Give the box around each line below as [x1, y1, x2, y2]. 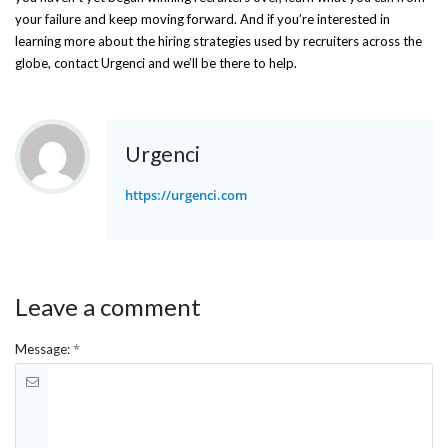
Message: [15, 341, 73, 357]
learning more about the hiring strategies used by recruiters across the [15, 33, 422, 49]
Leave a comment [15, 292, 201, 321]
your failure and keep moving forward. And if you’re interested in [15, 11, 390, 27]
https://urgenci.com [125, 186, 247, 204]
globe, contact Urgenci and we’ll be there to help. [15, 55, 297, 71]
